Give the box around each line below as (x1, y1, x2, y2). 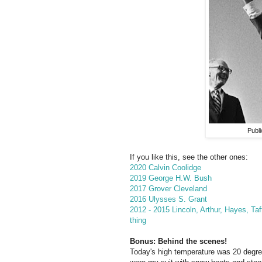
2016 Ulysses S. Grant (130, 195, 207, 204)
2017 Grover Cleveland (130, 184, 207, 194)
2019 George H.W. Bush (130, 174, 212, 183)
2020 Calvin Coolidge (130, 163, 201, 173)
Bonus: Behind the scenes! (130, 237, 227, 246)
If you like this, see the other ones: (130, 153, 248, 162)
